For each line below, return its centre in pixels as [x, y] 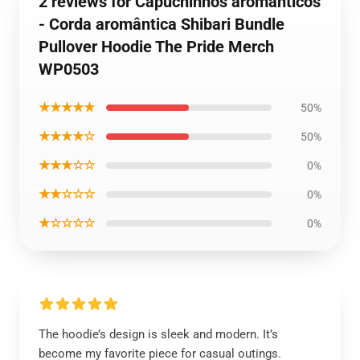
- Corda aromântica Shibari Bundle [162, 24]
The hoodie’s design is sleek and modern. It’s [158, 334]
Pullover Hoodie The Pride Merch [156, 47]
